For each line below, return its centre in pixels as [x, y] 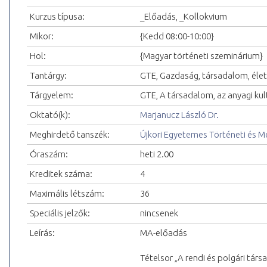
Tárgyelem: [52, 95]
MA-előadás [164, 233]
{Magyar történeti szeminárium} [201, 56]
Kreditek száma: [61, 174]
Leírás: [42, 233]
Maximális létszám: [67, 194]
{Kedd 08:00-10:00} [177, 36]
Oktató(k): [50, 115]
